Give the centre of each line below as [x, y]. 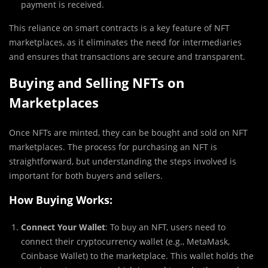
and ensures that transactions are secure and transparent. [127, 57]
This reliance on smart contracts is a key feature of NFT [119, 28]
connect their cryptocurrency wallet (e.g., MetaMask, [125, 242]
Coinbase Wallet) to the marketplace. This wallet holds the [137, 256]
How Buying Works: [61, 200]
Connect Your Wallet [63, 227]
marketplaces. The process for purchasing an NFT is [113, 147]
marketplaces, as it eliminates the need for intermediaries [125, 42]
